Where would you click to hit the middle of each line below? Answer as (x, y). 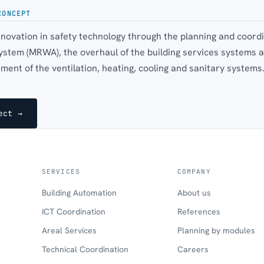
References (199, 211)
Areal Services (70, 230)
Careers (193, 249)
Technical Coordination (85, 249)
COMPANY (194, 171)
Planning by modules (216, 230)
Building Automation (80, 192)
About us (194, 192)
